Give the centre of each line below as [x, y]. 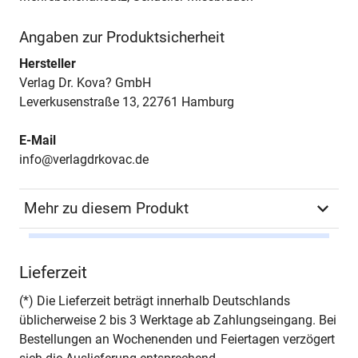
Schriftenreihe [70, 252]
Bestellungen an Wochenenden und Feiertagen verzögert [177, 339]
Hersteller [48, 63]
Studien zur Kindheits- [236, 252]
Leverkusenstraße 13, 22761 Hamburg [127, 101]
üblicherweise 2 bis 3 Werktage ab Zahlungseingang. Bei [178, 320]
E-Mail [38, 140]
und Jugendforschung [237, 271]
